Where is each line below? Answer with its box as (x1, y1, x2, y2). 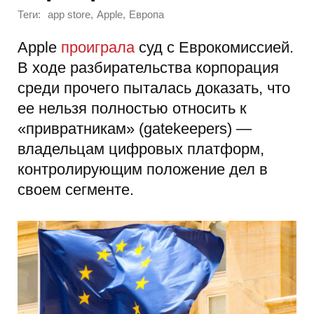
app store (48, 9, 90, 21)
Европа (129, 9, 164, 21)
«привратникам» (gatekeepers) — (18, 119, 252, 137)
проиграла (61, 38, 135, 56)
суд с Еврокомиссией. (135, 38, 294, 56)
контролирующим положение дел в (18, 160, 268, 178)
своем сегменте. (18, 180, 134, 198)
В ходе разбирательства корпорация (18, 58, 279, 76)
